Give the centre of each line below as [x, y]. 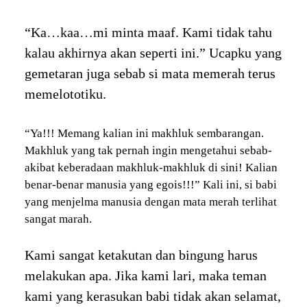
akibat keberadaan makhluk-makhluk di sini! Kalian [151, 167]
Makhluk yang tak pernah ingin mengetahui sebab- [148, 150]
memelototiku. [65, 94]
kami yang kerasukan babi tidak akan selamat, [152, 296]
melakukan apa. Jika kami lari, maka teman [145, 276]
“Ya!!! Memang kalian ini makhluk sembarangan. [144, 133]
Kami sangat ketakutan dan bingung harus [141, 255]
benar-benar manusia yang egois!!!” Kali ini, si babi [150, 184]
